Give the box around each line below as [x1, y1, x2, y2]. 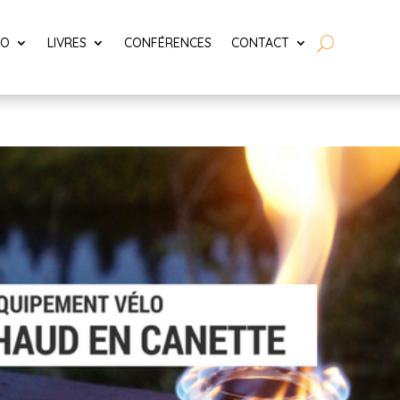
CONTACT [231, 35, 290, 51]
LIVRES [47, 35, 87, 51]
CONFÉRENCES [124, 35, 212, 51]
